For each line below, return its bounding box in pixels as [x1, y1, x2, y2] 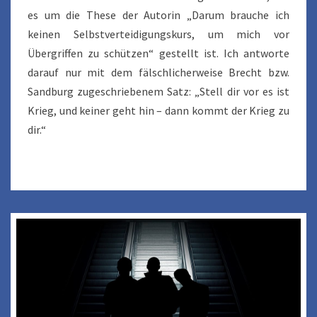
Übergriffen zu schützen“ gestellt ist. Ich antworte [28, 46, 289, 61]
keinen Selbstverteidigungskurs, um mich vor [28, 27, 289, 42]
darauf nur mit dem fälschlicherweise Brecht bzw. [28, 65, 289, 80]
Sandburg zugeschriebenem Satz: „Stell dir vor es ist [28, 84, 289, 99]
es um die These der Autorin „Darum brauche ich [28, 8, 289, 23]
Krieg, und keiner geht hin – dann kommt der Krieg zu [28, 103, 289, 118]
